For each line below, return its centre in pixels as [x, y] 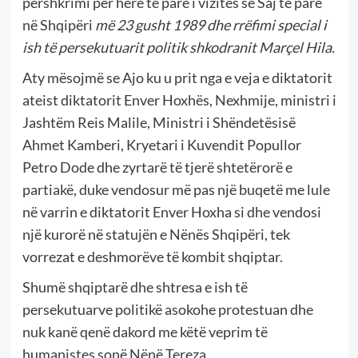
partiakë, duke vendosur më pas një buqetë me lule [176, 190]
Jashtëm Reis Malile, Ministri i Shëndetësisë [159, 123]
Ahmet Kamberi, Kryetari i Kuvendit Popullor [161, 145]
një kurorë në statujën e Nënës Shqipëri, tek [156, 235]
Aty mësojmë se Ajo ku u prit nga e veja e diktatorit [177, 78]
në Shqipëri [58, 25]
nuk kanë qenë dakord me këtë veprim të [145, 332]
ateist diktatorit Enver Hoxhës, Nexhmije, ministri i [179, 100]
